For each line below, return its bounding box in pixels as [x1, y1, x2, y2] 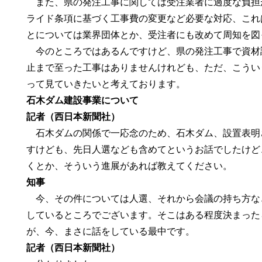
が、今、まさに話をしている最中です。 [26, 226, 195, 236]
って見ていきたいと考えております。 [26, 79, 186, 89]
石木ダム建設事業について [26, 95, 139, 105]
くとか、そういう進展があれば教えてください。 [26, 161, 233, 171]
